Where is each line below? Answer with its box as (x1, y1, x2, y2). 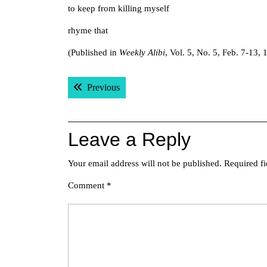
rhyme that (68, 26, 108, 35)
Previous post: (119, 82, 172, 92)
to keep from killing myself (68, 4, 169, 13)
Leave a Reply (68, 129, 191, 150)
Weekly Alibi (119, 48, 165, 57)
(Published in (68, 48, 119, 57)
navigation (67, 91, 155, 112)
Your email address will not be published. (68, 159, 222, 168)
